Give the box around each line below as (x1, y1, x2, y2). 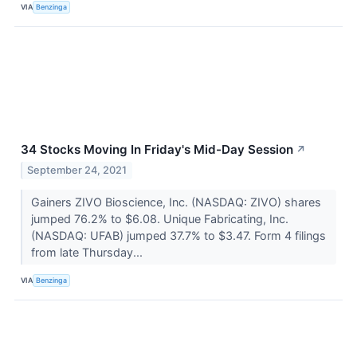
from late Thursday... (30, 245, 146, 259)
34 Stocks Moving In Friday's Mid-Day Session (21, 141, 293, 157)
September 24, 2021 (27, 163, 127, 176)
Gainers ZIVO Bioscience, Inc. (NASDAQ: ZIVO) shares (30, 194, 321, 209)
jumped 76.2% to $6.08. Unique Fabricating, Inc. (30, 211, 288, 226)
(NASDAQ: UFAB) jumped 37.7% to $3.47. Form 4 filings (30, 228, 326, 242)
